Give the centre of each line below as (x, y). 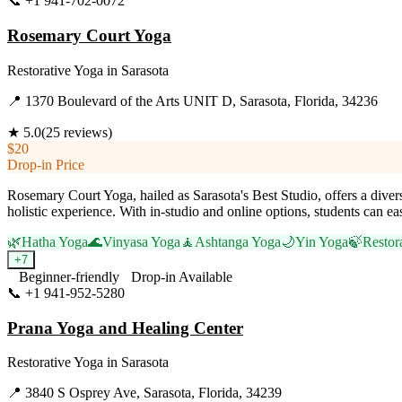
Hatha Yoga (55, 241)
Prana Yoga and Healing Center (125, 328)
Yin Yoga (322, 241)
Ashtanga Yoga (238, 241)
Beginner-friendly (69, 276)
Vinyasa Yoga (141, 241)
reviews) (86, 132)
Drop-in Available (182, 276)
